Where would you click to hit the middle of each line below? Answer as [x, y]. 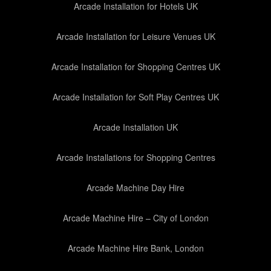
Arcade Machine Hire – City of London [135, 218]
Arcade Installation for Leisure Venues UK [135, 36]
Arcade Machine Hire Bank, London [135, 248]
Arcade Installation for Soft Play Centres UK [135, 97]
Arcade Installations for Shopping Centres [135, 157]
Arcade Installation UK [135, 127]
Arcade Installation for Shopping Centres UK [135, 67]
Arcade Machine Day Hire [135, 188]
